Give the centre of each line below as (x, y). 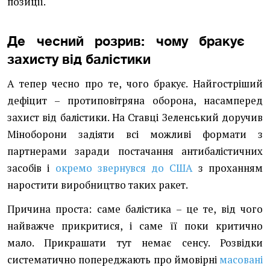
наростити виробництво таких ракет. (98, 185)
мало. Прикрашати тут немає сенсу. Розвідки (135, 243)
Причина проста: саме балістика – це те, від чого (135, 209)
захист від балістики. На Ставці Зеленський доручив (135, 118)
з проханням (228, 168)
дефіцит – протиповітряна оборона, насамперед (135, 101)
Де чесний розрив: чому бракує (126, 41)
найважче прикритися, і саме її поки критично (135, 226)
